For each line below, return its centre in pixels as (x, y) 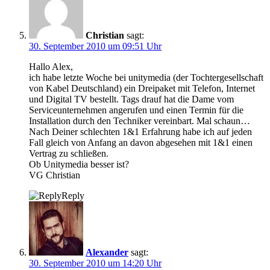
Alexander (107, 252)
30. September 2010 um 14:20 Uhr (95, 263)
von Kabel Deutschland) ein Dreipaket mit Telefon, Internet (142, 88)
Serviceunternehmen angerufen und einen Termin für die (136, 110)
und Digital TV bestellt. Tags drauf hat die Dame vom (131, 99)
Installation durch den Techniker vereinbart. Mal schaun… (140, 121)
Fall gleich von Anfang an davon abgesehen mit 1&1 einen (141, 142)
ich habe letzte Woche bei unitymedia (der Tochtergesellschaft (146, 77)
